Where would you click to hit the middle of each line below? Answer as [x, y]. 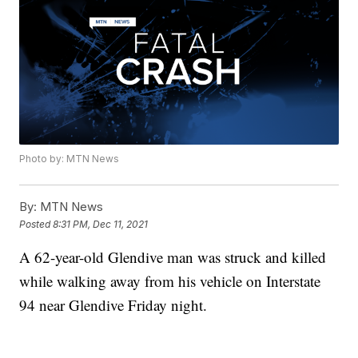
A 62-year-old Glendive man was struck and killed [173, 257]
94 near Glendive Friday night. [113, 305]
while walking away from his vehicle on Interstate [170, 281]
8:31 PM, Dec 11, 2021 [101, 224]
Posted [36, 224]
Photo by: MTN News [70, 159]
